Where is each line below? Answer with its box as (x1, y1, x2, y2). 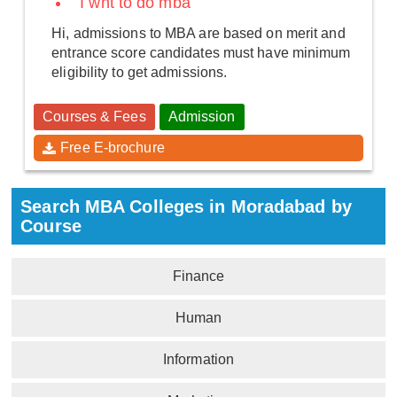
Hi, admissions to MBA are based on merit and (51, 25, 346, 41)
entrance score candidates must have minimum (51, 44, 351, 60)
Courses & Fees (43, 108, 146, 124)
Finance (172, 268, 225, 284)
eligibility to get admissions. (51, 64, 228, 80)
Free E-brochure (60, 139, 165, 155)
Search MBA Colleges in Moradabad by (20, 196, 352, 216)
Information (162, 351, 235, 367)
